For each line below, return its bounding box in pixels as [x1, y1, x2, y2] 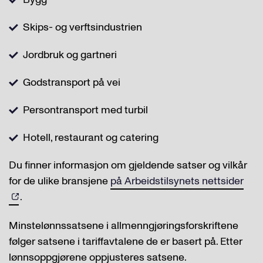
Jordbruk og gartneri [23, 48, 117, 62]
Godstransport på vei [23, 75, 120, 90]
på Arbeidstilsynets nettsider [110, 174, 244, 188]
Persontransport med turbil [23, 103, 148, 117]
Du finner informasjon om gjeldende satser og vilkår [9, 158, 247, 173]
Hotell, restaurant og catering [23, 130, 159, 145]
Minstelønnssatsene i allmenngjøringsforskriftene [9, 218, 238, 233]
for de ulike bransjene [9, 174, 110, 188]
